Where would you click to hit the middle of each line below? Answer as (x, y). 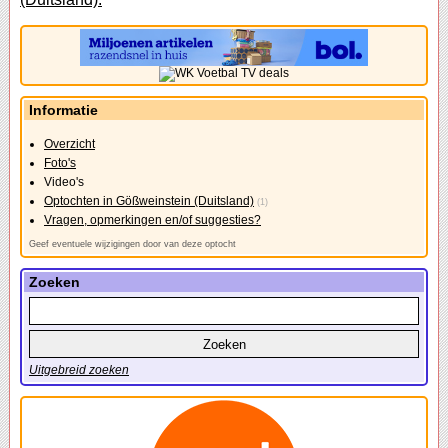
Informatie (63, 110)
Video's (64, 182)
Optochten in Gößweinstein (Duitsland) (149, 201)
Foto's (60, 163)
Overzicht (69, 144)
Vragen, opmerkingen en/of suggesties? (152, 220)
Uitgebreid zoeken (79, 370)
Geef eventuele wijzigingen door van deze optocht (132, 244)
